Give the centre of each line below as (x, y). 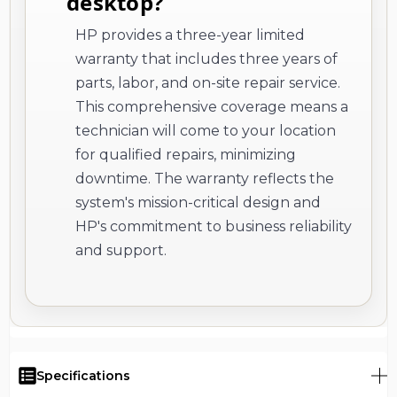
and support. (121, 250)
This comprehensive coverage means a (212, 106)
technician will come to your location (206, 130)
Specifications (83, 375)
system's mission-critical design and (198, 202)
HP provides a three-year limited (190, 35)
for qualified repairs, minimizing (186, 154)
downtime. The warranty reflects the (205, 178)
